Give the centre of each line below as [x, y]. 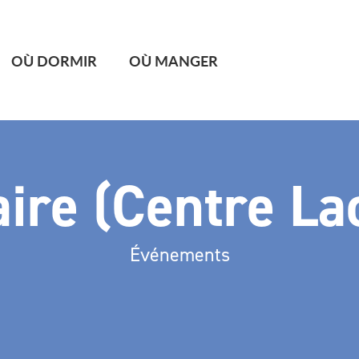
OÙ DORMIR [54, 60]
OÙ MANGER [174, 60]
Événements [179, 255]
